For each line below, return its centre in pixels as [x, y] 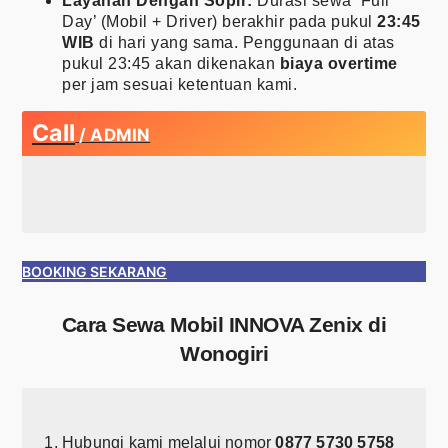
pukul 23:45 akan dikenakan [171, 63]
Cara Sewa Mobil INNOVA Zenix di [224, 324]
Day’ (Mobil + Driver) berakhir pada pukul [219, 21]
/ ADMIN [113, 134]
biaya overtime [338, 63]
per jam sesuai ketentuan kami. [179, 84]
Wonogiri [224, 353]
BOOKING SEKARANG [94, 271]
